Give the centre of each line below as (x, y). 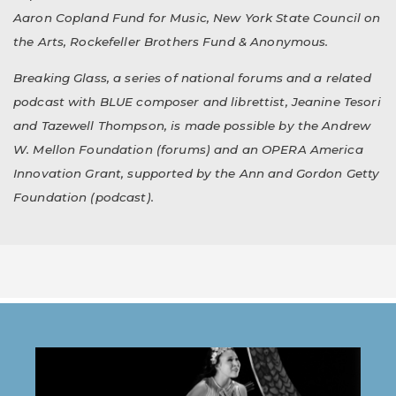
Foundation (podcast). (84, 197)
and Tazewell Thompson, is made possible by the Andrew (192, 125)
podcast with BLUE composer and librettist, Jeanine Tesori (197, 101)
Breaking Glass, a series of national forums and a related (192, 77)
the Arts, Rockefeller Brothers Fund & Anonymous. (171, 41)
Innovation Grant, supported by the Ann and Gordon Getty (197, 173)
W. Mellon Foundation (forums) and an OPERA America (188, 149)
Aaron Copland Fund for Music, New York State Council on (197, 17)
